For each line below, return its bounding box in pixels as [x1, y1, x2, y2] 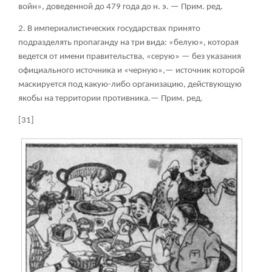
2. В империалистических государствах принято [18, 24, 200, 34]
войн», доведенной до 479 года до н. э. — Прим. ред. [18, 2, 223, 12]
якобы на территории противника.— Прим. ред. [18, 94, 203, 104]
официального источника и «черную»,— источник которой [18, 66, 245, 76]
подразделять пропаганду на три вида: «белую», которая [18, 38, 239, 48]
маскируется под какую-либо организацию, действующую [18, 80, 242, 90]
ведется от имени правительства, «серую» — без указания [18, 52, 241, 62]
